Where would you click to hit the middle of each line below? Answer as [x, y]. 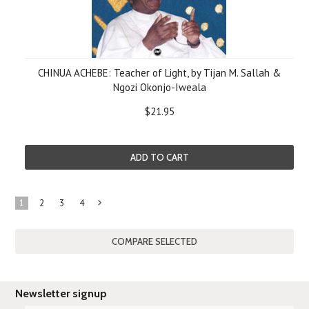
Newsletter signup [61, 293]
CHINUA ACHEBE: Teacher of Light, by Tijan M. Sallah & [159, 73]
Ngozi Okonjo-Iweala [159, 87]
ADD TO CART [159, 157]
